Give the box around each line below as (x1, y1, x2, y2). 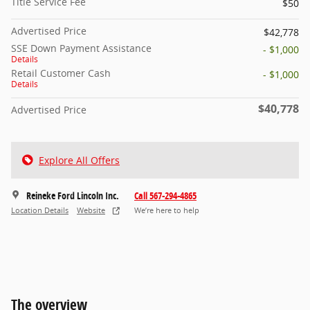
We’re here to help (134, 206, 199, 216)
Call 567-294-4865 (134, 188, 197, 202)
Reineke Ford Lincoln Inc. (26, 188, 119, 202)
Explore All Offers (39, 153, 120, 167)
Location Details (11, 206, 69, 216)
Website (77, 206, 105, 216)
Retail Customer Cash (11, 66, 111, 80)
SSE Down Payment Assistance (11, 41, 152, 55)
